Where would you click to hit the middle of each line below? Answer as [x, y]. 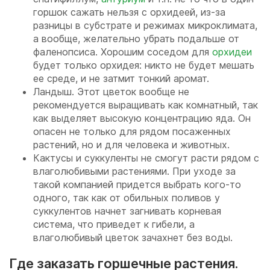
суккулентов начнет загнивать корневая [127, 211]
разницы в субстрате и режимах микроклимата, [145, 25]
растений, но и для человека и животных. [131, 144]
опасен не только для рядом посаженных [132, 131]
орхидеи [232, 52]
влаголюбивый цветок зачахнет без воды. [133, 237]
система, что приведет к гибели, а [114, 224]
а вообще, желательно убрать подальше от [136, 38]
